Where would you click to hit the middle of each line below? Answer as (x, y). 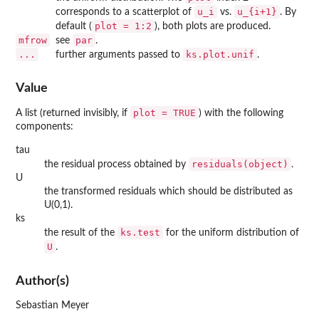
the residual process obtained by (116, 165)
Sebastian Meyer (52, 305)
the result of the (81, 233)
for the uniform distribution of (231, 233)
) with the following (241, 114)
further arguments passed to (119, 54)
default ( (74, 26)
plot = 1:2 (123, 26)
